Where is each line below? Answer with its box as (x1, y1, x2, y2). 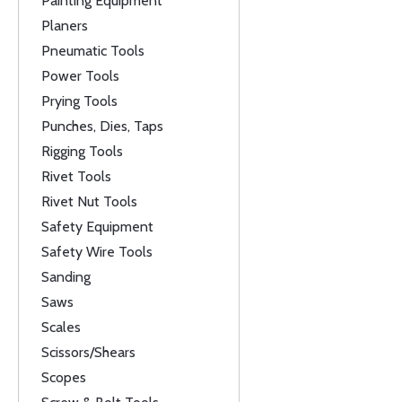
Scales (41, 319, 81, 336)
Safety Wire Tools (41, 243, 153, 260)
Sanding (41, 268, 91, 285)
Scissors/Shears (41, 344, 135, 361)
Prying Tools (41, 92, 118, 109)
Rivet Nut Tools (41, 193, 137, 210)
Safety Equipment (41, 218, 153, 235)
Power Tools (41, 67, 119, 84)
